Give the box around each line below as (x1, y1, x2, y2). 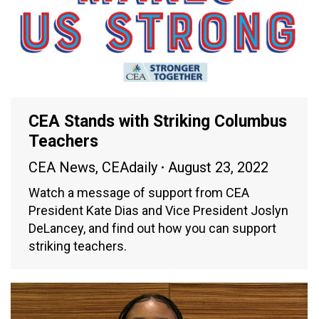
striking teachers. (28, 238, 127, 253)
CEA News (28, 158, 95, 176)
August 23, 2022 (168, 158, 268, 176)
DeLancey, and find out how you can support (28, 220, 276, 236)
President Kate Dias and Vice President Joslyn (28, 202, 288, 218)
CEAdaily (102, 158, 157, 176)
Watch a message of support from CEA (28, 184, 249, 200)
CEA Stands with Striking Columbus (28, 111, 287, 131)
